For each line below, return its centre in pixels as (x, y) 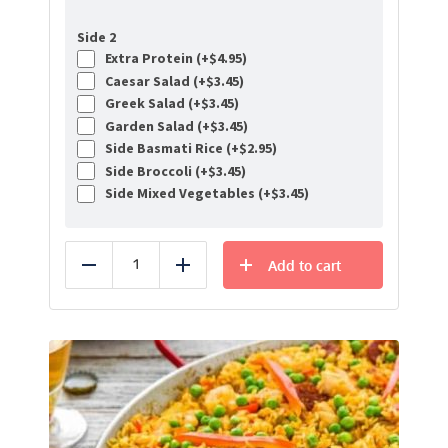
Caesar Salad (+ (152, 80)
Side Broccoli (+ (153, 170)
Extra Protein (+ (154, 58)
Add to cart (304, 265)
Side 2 (96, 37)
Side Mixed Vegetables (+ (185, 193)
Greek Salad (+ (150, 103)
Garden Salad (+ (154, 125)
